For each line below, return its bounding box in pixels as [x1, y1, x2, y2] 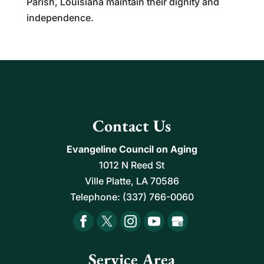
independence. [26, 11, 94, 24]
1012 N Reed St [99, 159, 165, 171]
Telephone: [70, 190, 123, 203]
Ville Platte [84, 174, 131, 187]
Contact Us [93, 114, 171, 136]
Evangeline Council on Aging [66, 143, 197, 155]
